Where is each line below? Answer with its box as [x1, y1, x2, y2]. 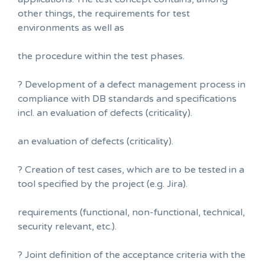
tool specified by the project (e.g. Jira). [18, 177, 188, 190]
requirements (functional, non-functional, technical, [18, 206, 245, 218]
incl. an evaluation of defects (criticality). [18, 106, 192, 119]
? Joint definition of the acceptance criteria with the [18, 248, 245, 261]
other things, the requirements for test [18, 7, 190, 20]
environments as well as [18, 21, 124, 34]
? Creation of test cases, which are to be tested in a [18, 163, 244, 176]
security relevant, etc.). [18, 220, 117, 232]
